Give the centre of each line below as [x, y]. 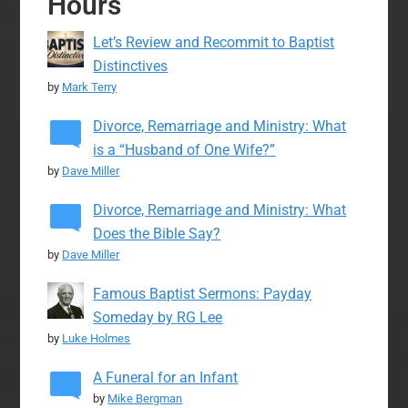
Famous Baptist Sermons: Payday [203, 294]
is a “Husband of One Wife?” [184, 150]
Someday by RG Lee [158, 318]
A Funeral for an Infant [166, 378]
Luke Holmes [97, 339]
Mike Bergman [145, 399]
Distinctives [131, 66]
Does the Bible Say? [157, 234]
